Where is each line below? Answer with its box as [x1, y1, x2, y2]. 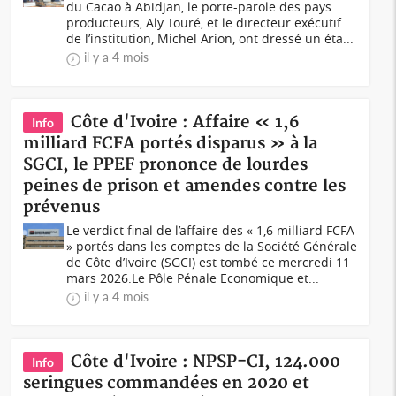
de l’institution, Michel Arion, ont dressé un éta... [66, 30, 354, 47]
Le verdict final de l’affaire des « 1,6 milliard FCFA [66, 222, 355, 239]
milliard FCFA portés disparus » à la [23, 133, 318, 154]
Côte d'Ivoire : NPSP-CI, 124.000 [71, 352, 341, 372]
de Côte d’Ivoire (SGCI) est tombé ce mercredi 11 [66, 254, 351, 270]
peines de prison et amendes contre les [23, 176, 346, 196]
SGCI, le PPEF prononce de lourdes [23, 155, 308, 175]
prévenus [23, 197, 101, 217]
